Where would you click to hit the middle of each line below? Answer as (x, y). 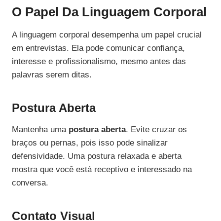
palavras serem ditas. (52, 75)
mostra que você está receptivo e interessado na (102, 170)
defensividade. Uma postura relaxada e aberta (97, 156)
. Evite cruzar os (156, 130)
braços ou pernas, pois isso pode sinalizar (90, 143)
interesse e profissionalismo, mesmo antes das (99, 62)
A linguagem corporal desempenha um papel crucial (107, 35)
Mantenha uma (40, 130)
